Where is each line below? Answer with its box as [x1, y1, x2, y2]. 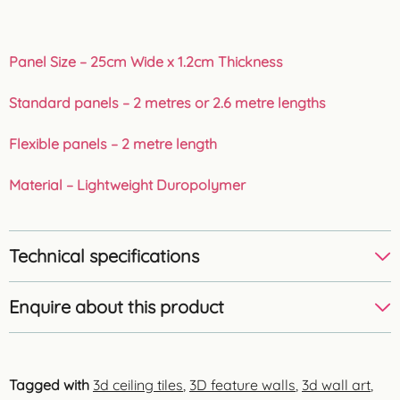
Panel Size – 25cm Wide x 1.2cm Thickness [9, 52, 283, 71]
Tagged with [9, 375, 89, 394]
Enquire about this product [9, 295, 224, 318]
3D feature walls [189, 375, 296, 394]
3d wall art [302, 375, 371, 394]
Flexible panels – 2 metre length [9, 134, 217, 153]
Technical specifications [9, 244, 199, 267]
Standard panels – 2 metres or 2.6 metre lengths [9, 93, 326, 112]
